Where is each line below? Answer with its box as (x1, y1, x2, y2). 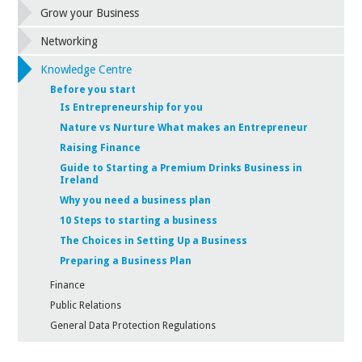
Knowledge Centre (40, 63, 133, 77)
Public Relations (50, 299, 122, 311)
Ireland (60, 174, 99, 186)
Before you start (50, 83, 137, 95)
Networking (40, 35, 99, 48)
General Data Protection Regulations (50, 319, 217, 331)
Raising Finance (60, 141, 141, 154)
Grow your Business (40, 6, 140, 20)
